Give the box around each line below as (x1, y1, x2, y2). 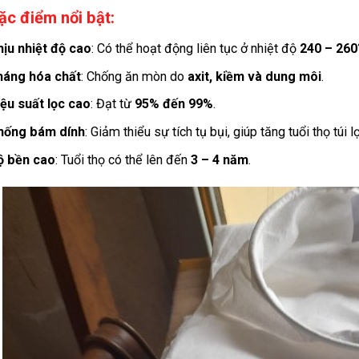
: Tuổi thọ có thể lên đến (54, 151, 191, 167)
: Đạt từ (90, 96, 135, 112)
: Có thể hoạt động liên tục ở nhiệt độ (91, 41, 300, 57)
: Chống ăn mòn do (80, 68, 188, 84)
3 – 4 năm (190, 151, 248, 167)
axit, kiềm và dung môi (187, 68, 321, 84)
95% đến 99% (134, 96, 213, 112)
